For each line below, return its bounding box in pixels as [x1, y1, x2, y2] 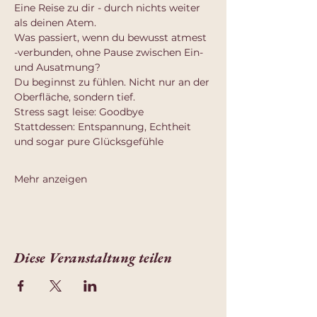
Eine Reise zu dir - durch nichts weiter [14, 1, 203, 14]
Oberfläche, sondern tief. [14, 91, 135, 103]
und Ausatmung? [14, 61, 100, 74]
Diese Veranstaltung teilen [14, 248, 172, 267]
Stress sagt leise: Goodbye [14, 105, 144, 118]
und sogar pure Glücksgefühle [14, 135, 163, 148]
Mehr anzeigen [14, 173, 87, 185]
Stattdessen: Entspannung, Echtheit [14, 120, 194, 133]
